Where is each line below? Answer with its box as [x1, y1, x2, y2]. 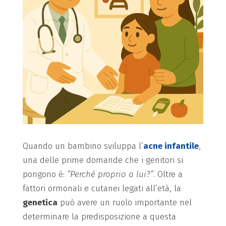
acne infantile [143, 140, 199, 151]
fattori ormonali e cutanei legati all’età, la [22, 183, 181, 194]
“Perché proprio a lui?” [67, 168, 153, 180]
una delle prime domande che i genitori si [22, 154, 183, 165]
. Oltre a [153, 168, 183, 180]
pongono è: [22, 168, 67, 180]
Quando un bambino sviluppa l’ [22, 140, 143, 151]
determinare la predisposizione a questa [22, 211, 176, 222]
